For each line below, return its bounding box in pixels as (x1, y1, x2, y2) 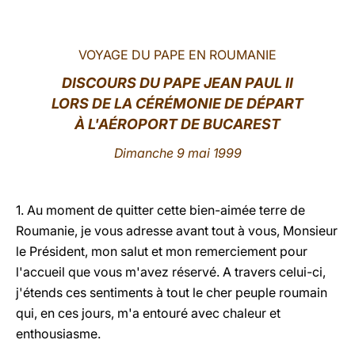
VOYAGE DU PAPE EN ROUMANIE (78, 47, 277, 63)
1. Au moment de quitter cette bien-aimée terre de (16, 202, 305, 218)
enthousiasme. (16, 326, 101, 342)
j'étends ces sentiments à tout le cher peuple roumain (16, 284, 327, 300)
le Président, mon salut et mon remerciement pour (16, 243, 307, 259)
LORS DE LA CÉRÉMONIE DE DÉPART (52, 95, 303, 112)
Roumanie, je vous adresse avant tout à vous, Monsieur (16, 223, 338, 239)
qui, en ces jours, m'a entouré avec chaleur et (16, 305, 281, 321)
